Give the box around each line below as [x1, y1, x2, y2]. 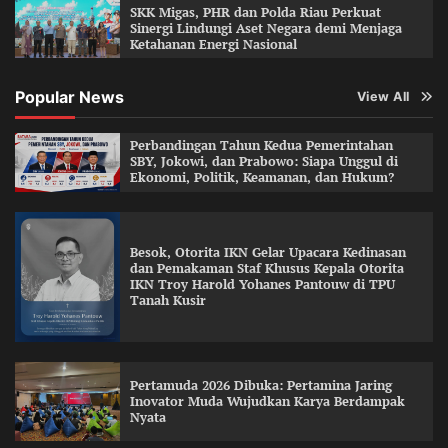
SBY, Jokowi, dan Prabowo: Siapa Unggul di [129, 153, 398, 171]
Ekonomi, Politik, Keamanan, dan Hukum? [129, 169, 394, 187]
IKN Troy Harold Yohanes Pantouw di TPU [129, 276, 395, 294]
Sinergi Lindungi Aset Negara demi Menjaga [129, 20, 402, 38]
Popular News [15, 87, 124, 108]
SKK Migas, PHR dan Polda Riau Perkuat [129, 4, 381, 22]
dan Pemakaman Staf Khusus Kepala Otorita [129, 260, 404, 278]
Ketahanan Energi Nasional [129, 36, 297, 54]
